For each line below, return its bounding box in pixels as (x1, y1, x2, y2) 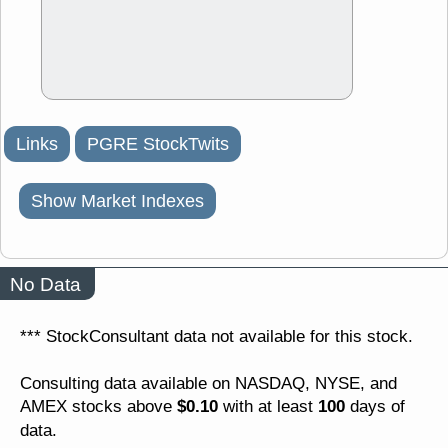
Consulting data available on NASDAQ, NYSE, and (20, 372, 397, 395)
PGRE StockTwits (87, 132, 229, 157)
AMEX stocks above (20, 395, 177, 418)
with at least (218, 395, 318, 418)
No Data (10, 271, 81, 297)
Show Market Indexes (31, 189, 204, 214)
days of (345, 395, 405, 418)
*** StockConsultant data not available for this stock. (20, 325, 413, 348)
